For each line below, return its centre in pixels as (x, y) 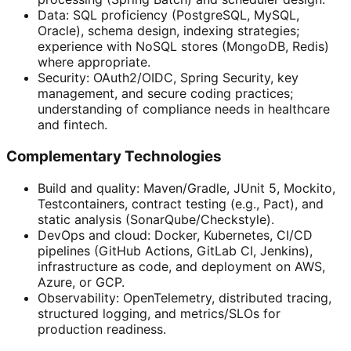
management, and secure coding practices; (165, 94)
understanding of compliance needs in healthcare (184, 109)
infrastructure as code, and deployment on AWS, (181, 266)
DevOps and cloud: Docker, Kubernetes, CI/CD (175, 235)
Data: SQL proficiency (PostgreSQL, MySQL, (168, 15)
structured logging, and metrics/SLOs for (159, 313)
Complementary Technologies (114, 156)
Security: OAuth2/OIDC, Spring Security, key (168, 78)
